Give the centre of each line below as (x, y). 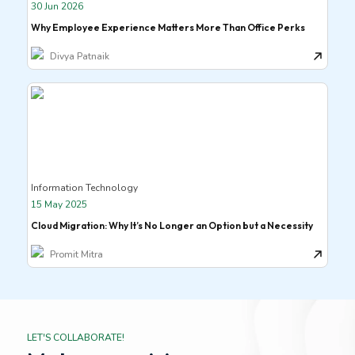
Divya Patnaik (79, 56)
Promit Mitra (76, 254)
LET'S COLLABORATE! (75, 338)
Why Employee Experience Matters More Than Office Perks (168, 27)
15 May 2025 (59, 204)
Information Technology (84, 188)
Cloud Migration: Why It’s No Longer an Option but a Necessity (172, 225)
